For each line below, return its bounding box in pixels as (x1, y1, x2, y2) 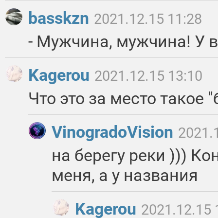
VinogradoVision (52, 122, 177, 142)
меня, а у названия (52, 165, 198, 185)
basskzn (28, 8, 93, 28)
